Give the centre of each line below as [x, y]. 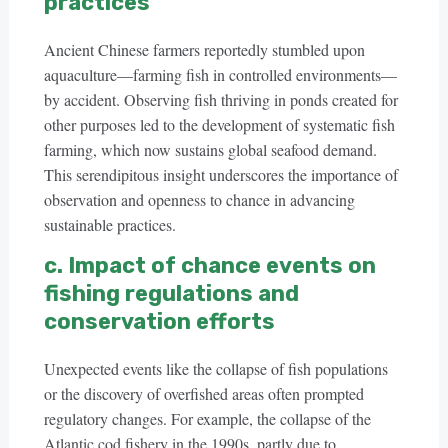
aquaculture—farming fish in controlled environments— [220, 74]
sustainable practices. [109, 224]
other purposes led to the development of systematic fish [219, 124]
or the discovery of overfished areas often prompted [203, 393]
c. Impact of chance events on [209, 265]
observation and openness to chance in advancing [199, 199]
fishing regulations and [171, 293]
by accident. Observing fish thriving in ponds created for [220, 99]
